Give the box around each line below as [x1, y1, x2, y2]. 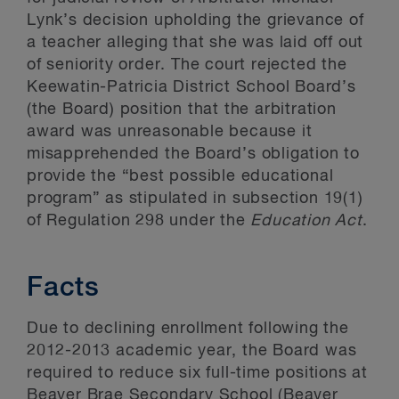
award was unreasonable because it [27, 124, 313, 140]
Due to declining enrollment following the [27, 321, 349, 337]
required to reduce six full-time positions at [27, 365, 368, 381]
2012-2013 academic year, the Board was [27, 343, 357, 359]
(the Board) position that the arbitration [27, 102, 337, 118]
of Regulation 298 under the [27, 213, 251, 229]
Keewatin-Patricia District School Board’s [27, 79, 356, 95]
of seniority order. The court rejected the [27, 57, 347, 73]
